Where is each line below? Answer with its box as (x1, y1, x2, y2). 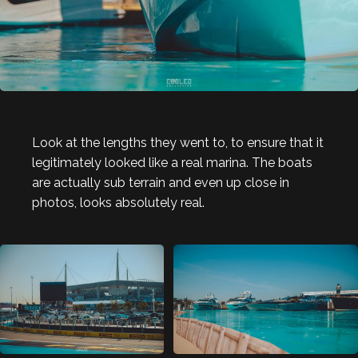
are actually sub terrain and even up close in (32, 175, 289, 191)
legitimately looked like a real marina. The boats (32, 155, 312, 171)
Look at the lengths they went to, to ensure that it (32, 135, 324, 151)
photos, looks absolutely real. (32, 195, 205, 211)
